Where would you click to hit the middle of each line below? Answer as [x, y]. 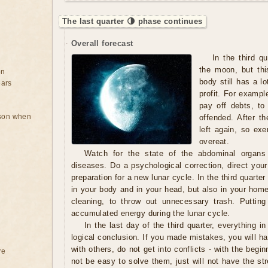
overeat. [214, 141]
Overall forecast [102, 43]
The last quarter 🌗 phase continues [133, 21]
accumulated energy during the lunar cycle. [151, 213]
